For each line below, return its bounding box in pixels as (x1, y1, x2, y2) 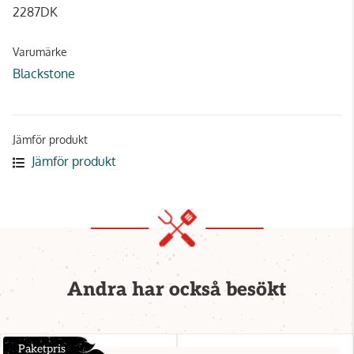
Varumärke (13, 45, 67, 59)
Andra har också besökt (67, 278, 287, 302)
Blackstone (13, 66, 75, 82)
